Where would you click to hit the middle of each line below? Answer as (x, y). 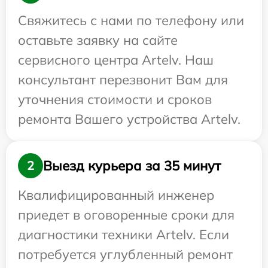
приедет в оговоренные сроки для (126, 215)
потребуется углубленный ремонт (125, 255)
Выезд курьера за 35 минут (132, 165)
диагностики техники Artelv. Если (124, 235)
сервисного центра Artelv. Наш (116, 60)
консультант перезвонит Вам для (123, 80)
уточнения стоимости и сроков (115, 100)
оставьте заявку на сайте (98, 40)
